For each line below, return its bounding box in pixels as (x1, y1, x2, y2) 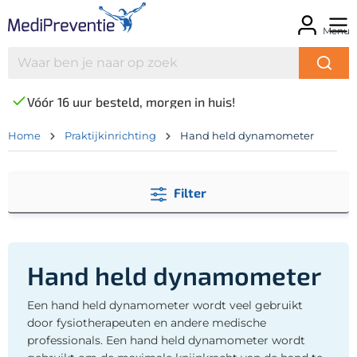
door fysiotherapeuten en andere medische (27, 315, 266, 330)
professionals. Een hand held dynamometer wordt (27, 332, 305, 347)
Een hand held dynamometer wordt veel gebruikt (27, 297, 303, 312)
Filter (174, 184, 206, 200)
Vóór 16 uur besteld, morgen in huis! (27, 93, 235, 109)
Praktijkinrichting (65, 128, 156, 142)
